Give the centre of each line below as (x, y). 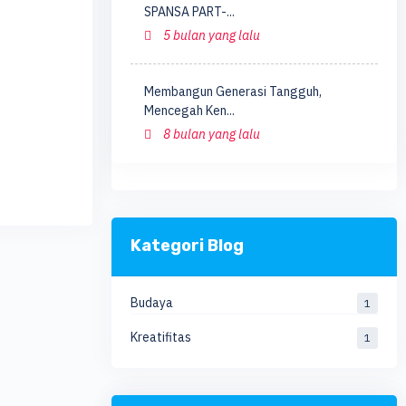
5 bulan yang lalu (210, 36)
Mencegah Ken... (189, 111)
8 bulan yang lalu (210, 135)
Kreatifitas (160, 338)
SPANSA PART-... (189, 12)
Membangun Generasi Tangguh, (232, 92)
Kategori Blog (187, 246)
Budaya (151, 303)
